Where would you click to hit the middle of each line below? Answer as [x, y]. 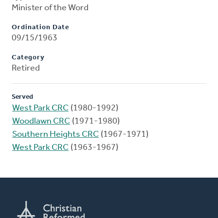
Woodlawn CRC [41, 122]
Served [22, 97]
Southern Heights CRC [55, 135]
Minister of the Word [50, 8]
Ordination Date [40, 28]
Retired [26, 69]
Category [28, 58]
